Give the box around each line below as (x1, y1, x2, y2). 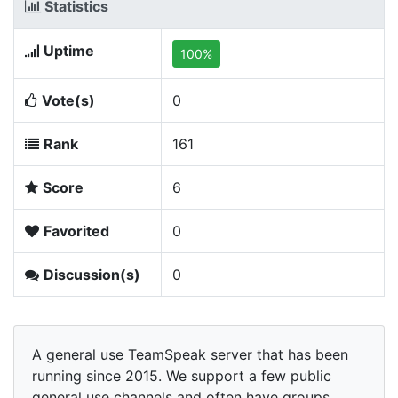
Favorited (44, 222, 109, 240)
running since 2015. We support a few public (32, 367, 331, 385)
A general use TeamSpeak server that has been (32, 346, 348, 363)
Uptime (44, 42, 94, 60)
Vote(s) (42, 92, 95, 109)
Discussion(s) (44, 266, 140, 283)
